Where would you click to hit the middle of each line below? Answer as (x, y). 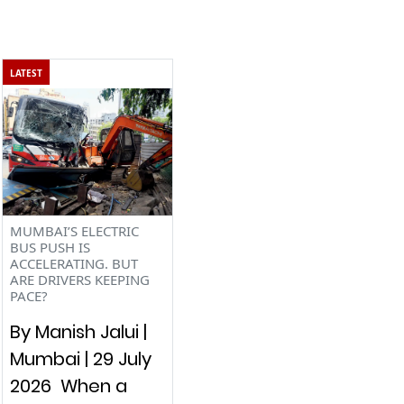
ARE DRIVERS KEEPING (79, 279)
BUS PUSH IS (50, 247)
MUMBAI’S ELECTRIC (74, 230)
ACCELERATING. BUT (73, 263)
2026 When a (68, 386)
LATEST (26, 73)
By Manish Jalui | (78, 331)
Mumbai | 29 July (80, 358)
